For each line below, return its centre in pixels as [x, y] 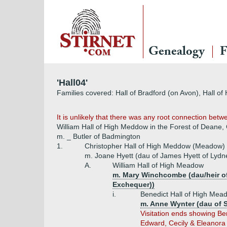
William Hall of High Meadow [158, 165]
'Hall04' [72, 83]
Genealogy [177, 53]
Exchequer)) [134, 184]
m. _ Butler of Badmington [99, 136]
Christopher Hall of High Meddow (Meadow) [155, 146]
